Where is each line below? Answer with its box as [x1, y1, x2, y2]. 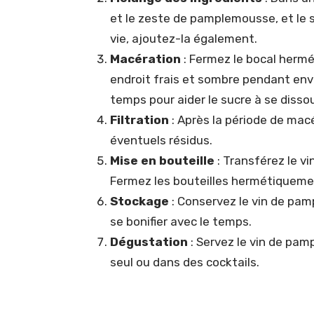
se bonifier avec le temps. [110, 214, 252, 228]
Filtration [110, 112, 169, 127]
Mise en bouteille [110, 153, 214, 168]
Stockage [110, 193, 169, 208]
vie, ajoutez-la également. [110, 31, 257, 46]
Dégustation [110, 234, 188, 249]
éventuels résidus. [110, 132, 212, 147]
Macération [110, 51, 181, 66]
